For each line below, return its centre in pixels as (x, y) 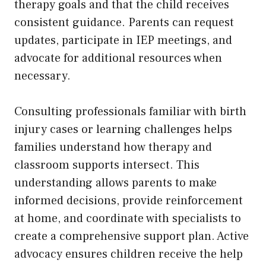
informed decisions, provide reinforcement (129, 200)
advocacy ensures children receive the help (129, 254)
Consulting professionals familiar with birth (130, 111)
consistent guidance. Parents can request (124, 22)
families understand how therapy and (113, 147)
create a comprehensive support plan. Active (132, 236)
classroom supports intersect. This (107, 165)
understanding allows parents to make (115, 183)
